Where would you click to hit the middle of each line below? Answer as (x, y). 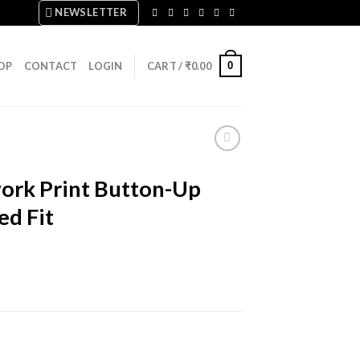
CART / (166, 66)
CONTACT (51, 66)
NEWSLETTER (91, 12)
